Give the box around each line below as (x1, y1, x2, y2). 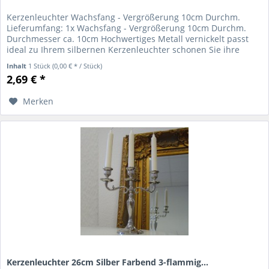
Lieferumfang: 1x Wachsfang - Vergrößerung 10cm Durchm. (7, 22, 247, 34)
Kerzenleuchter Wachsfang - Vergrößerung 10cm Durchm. (7, 11, 241, 23)
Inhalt (7, 61, 29, 71)
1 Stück (28, 61, 53, 71)
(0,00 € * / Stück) (52, 61, 103, 71)
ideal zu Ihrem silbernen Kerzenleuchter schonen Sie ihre (7, 44, 240, 56)
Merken (23, 95, 54, 107)
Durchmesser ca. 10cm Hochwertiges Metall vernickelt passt (7, 33, 249, 45)
